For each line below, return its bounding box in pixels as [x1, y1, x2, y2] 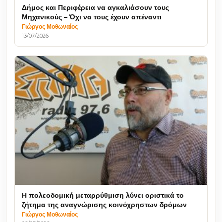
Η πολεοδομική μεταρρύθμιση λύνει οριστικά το [22, 191, 184, 200]
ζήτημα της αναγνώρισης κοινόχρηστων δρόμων [22, 200, 187, 210]
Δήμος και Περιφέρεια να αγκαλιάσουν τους [22, 3, 169, 12]
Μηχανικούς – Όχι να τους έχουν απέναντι [22, 12, 162, 22]
